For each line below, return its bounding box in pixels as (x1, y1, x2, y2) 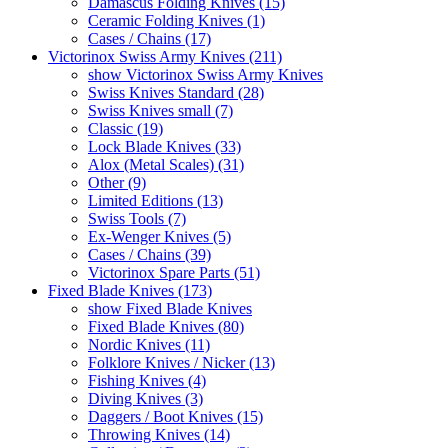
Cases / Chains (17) (88, 29, 211, 47)
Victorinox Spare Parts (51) (88, 263, 260, 281)
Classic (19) (88, 119, 163, 137)
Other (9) (88, 173, 146, 191)
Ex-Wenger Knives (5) (88, 227, 231, 245)
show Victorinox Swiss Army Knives (88, 65, 323, 83)
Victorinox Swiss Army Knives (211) (48, 47, 282, 65)
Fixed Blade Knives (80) (88, 317, 244, 335)
